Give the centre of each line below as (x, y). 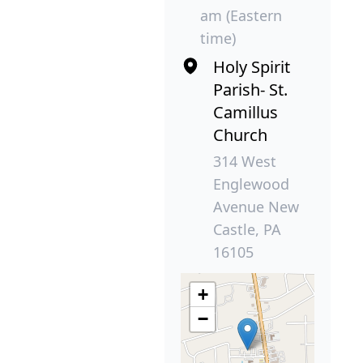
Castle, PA (247, 230)
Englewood (251, 184)
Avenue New (256, 207)
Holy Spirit (252, 67)
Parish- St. (250, 90)
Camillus (246, 113)
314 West (245, 162)
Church (240, 135)
